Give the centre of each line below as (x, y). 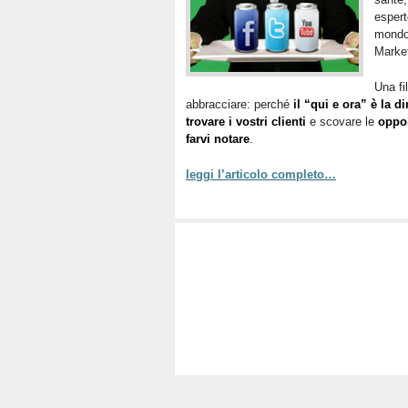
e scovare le (342, 122)
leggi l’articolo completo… (261, 174)
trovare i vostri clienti (246, 122)
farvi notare (218, 139)
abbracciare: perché (240, 104)
